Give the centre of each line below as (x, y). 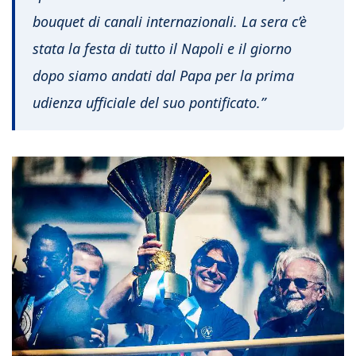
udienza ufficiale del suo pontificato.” (149, 103)
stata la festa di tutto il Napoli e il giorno (162, 49)
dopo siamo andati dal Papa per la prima (163, 76)
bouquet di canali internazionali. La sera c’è (170, 22)
